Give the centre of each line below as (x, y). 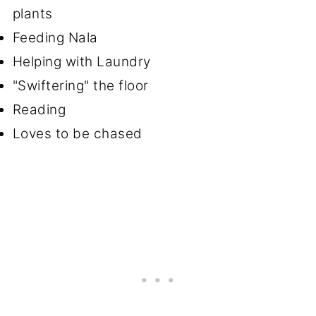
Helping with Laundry (84, 62)
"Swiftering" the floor (83, 86)
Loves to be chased (79, 134)
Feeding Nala (57, 38)
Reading (41, 110)
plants (35, 14)
